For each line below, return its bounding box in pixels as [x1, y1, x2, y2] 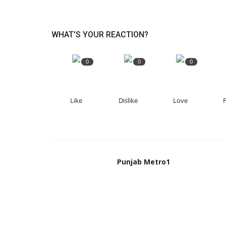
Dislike [119, 95, 138, 105]
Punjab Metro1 [117, 156, 170, 166]
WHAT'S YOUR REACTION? [51, 29, 148, 39]
